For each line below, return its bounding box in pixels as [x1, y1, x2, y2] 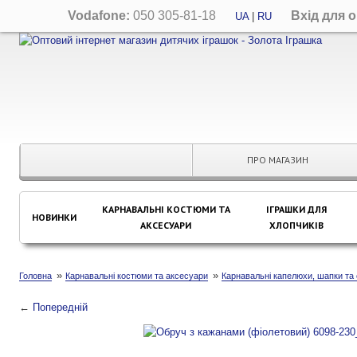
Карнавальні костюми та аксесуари [65, 271, 208, 280]
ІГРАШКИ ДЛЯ [265, 203, 327, 215]
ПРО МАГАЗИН [247, 154, 309, 166]
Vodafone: [68, 9, 130, 22]
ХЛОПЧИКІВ [269, 219, 324, 231]
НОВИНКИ [32, 211, 76, 223]
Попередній [33, 301, 88, 313]
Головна [19, 271, 52, 280]
